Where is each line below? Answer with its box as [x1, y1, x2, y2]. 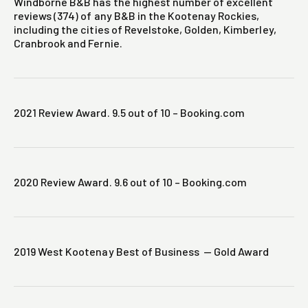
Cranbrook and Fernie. [14, 36, 122, 50]
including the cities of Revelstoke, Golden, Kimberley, [14, 23, 276, 36]
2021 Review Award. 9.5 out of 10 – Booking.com [14, 106, 245, 120]
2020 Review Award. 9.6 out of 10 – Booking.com [14, 175, 247, 189]
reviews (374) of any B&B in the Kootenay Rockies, [14, 9, 260, 23]
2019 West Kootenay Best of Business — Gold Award [14, 245, 269, 258]
